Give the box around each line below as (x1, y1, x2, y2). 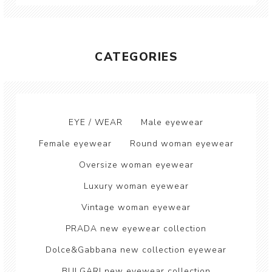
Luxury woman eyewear (83, 180, 189, 192)
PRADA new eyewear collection (66, 223, 206, 234)
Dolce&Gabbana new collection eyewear (46, 244, 226, 256)
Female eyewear (38, 138, 112, 149)
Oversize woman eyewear (78, 159, 194, 171)
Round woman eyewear (129, 138, 234, 149)
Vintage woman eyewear (81, 202, 191, 213)
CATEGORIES (95, 49, 177, 65)
